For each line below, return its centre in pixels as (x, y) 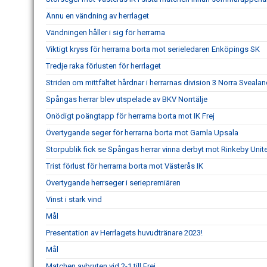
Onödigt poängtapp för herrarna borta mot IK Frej (130, 116)
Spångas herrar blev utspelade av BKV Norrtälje (127, 99)
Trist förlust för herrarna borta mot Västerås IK (125, 166)
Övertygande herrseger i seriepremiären (113, 183)
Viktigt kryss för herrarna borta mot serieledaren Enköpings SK (153, 49)
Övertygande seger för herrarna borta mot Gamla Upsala (142, 133)
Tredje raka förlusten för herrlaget (103, 66)
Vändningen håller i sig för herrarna (105, 32)
